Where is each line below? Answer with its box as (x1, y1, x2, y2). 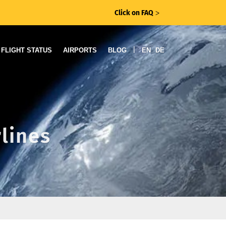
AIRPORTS (63, 46, 97, 54)
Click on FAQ (115, 9, 153, 17)
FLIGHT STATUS (1, 46, 52, 54)
